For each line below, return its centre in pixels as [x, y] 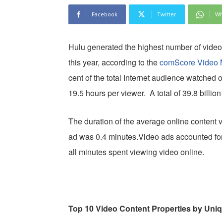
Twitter [167, 14]
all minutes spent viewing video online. [136, 152]
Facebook [105, 14]
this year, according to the [114, 62]
